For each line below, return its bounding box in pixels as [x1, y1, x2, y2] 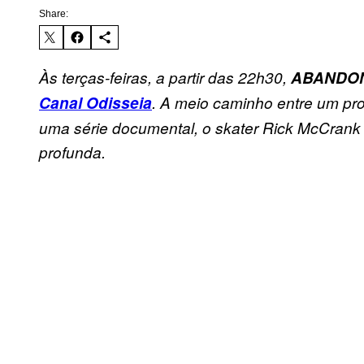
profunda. [39, 141, 106, 163]
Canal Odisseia [39, 92, 152, 115]
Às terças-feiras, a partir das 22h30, [39, 67, 291, 89]
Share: [39, 8, 68, 20]
